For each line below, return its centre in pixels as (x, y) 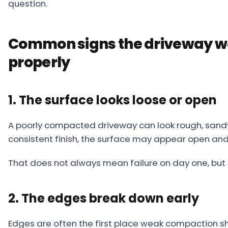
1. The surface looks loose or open (112, 100)
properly (39, 62)
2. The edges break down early (104, 198)
